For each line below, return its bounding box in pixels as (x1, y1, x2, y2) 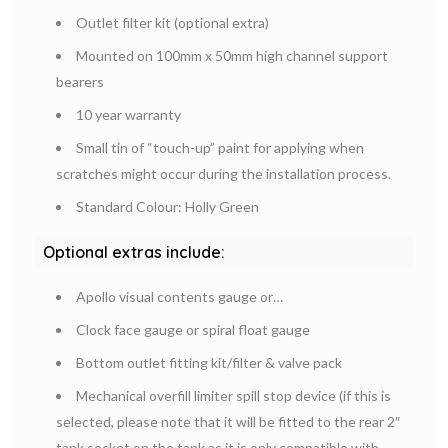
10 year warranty (76, 105, 181, 123)
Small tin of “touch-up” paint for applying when (76, 138, 364, 156)
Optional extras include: (43, 241, 225, 262)
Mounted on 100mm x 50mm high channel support (76, 46, 388, 64)
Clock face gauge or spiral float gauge (76, 320, 310, 338)
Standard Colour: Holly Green (76, 197, 259, 215)
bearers (56, 72, 104, 90)
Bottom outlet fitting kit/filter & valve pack (76, 353, 342, 371)
